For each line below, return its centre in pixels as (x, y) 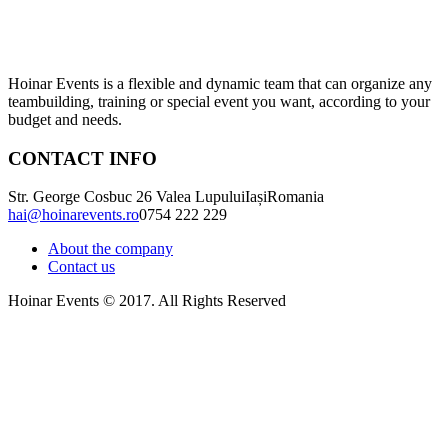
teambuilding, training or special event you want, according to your (219, 101)
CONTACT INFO (82, 158)
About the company (110, 249)
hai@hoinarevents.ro (73, 215)
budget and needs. (65, 119)
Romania (295, 197)
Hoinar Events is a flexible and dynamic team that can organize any (220, 83)
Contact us (81, 267)
